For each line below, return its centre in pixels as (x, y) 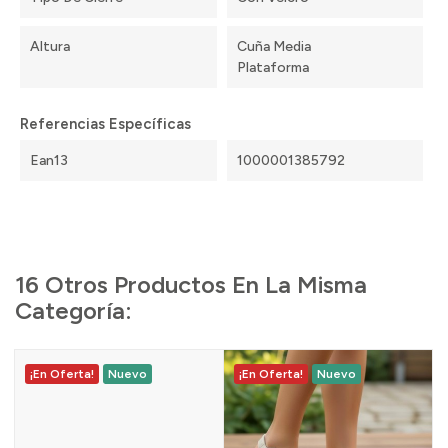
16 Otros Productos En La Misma (191, 285)
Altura (50, 47)
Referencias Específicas (105, 124)
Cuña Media (273, 47)
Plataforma (272, 68)
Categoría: (73, 311)
